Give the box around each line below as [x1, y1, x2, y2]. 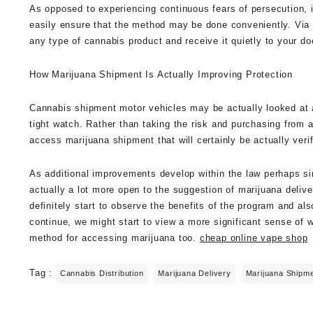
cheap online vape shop [199, 232, 308, 243]
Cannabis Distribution [59, 268, 144, 277]
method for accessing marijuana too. [29, 232, 200, 243]
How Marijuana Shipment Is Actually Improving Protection [29, 68, 293, 80]
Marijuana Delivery [158, 268, 231, 277]
